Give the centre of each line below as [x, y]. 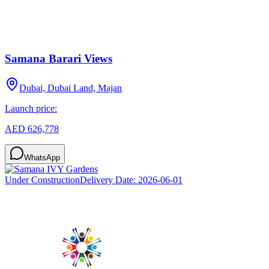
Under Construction [42, 180]
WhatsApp [42, 157]
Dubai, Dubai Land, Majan [71, 88]
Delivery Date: [109, 180]
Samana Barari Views [59, 59]
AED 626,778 [32, 128]
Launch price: [31, 108]
